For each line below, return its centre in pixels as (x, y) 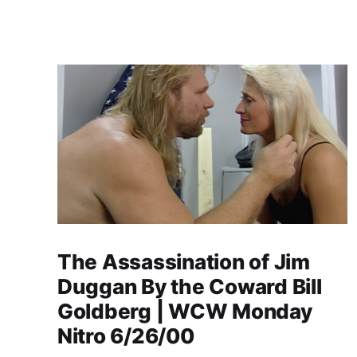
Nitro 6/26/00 (126, 335)
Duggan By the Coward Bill (190, 286)
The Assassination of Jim (184, 261)
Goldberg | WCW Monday (185, 311)
